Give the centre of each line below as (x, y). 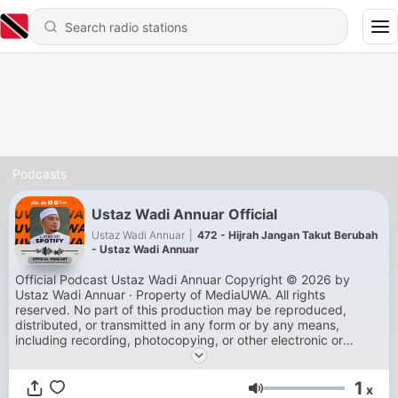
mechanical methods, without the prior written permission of (188, 355)
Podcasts (40, 174)
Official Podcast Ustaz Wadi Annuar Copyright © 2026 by (183, 279)
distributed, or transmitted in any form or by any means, (177, 325)
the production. (60, 370)
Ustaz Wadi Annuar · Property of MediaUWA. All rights (170, 295)
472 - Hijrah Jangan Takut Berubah (287, 235)
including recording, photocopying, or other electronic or (179, 340)
